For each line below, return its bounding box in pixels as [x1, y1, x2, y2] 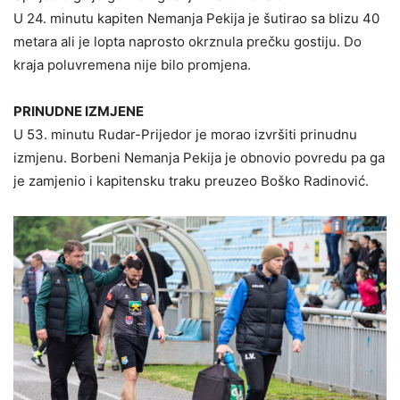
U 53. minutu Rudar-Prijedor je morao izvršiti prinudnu [13, 126, 357, 144]
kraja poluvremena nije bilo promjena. [13, 56, 251, 74]
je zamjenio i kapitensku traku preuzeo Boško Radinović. [13, 172, 369, 190]
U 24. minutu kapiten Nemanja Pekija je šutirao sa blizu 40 [13, 10, 379, 28]
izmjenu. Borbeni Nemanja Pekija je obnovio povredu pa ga [13, 149, 385, 167]
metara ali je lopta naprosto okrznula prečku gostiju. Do [13, 33, 362, 51]
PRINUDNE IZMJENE [13, 103, 144, 121]
